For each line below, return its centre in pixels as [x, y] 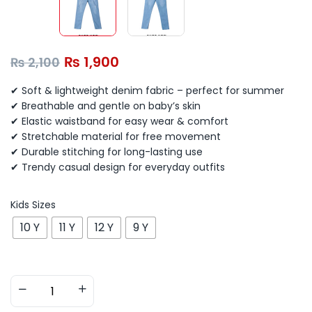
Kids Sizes [33, 205]
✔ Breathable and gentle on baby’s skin [106, 106]
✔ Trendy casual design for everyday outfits [118, 167]
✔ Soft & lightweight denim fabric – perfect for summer [147, 91]
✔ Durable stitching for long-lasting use [107, 152]
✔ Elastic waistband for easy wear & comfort [119, 121]
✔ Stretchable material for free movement [116, 136]
